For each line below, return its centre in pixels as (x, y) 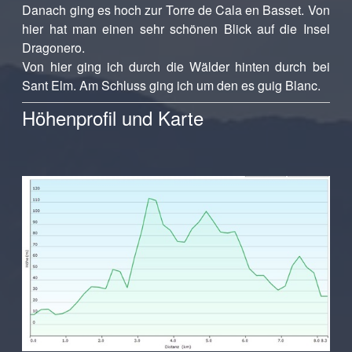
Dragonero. (54, 48)
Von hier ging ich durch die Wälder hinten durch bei (176, 66)
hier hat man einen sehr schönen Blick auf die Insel (176, 29)
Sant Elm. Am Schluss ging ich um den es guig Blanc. (172, 85)
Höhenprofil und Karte (113, 117)
